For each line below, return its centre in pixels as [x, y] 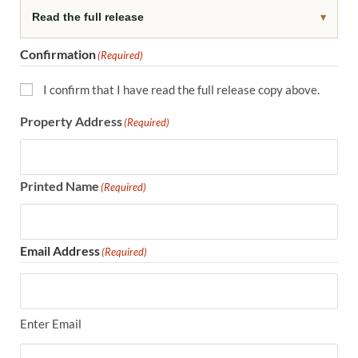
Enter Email [51, 324]
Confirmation [58, 54]
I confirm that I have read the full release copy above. [181, 89]
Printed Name [60, 185]
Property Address [71, 121]
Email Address [60, 250]
